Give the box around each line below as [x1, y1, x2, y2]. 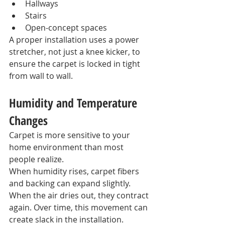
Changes [9, 112, 48, 129]
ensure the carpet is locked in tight [9, 58, 142, 69]
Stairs [25, 10, 47, 21]
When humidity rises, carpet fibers [9, 166, 141, 177]
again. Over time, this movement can [9, 202, 150, 213]
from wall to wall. [9, 70, 73, 81]
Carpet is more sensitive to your [9, 130, 132, 141]
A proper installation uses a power [9, 34, 141, 45]
